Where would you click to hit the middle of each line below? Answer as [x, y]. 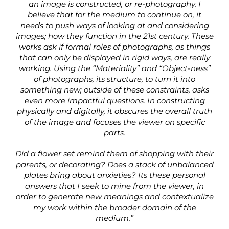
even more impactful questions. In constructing [114, 101]
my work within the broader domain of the [114, 208]
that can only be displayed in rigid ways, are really [114, 58]
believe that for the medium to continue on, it [114, 15]
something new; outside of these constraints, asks [114, 90]
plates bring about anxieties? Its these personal [114, 175]
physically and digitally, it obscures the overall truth [114, 111]
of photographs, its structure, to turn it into [114, 79]
